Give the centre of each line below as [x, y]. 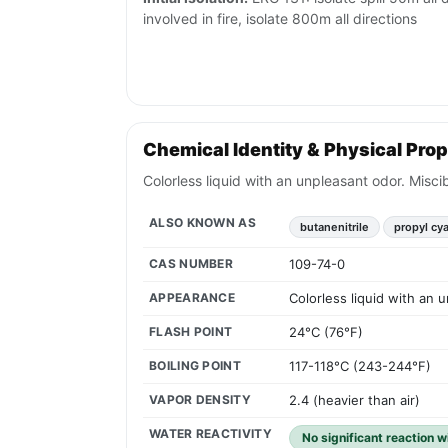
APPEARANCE [192, 298]
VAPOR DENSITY [200, 400]
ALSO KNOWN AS [202, 223]
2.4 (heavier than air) [354, 400]
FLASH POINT [191, 332]
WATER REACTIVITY [210, 434]
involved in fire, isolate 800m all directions [280, 19]
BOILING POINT [195, 366]
